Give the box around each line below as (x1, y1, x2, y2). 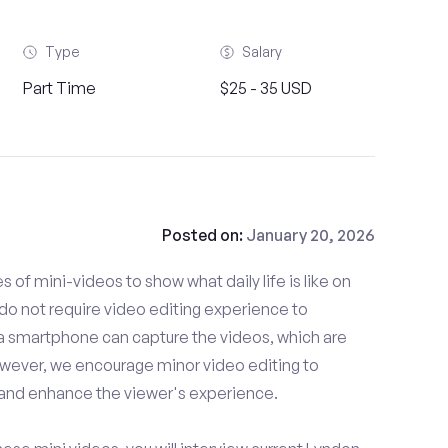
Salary (242, 43, 283, 60)
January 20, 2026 (245, 225, 375, 245)
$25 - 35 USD (220, 78, 313, 98)
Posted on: (161, 225, 246, 245)
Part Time (22, 78, 96, 98)
